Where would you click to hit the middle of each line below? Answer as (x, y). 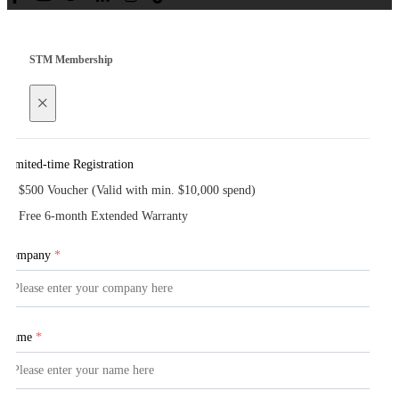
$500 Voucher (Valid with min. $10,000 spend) (137, 191)
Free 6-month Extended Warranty (103, 216)
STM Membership (71, 60)
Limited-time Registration (68, 165)
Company (27, 256)
